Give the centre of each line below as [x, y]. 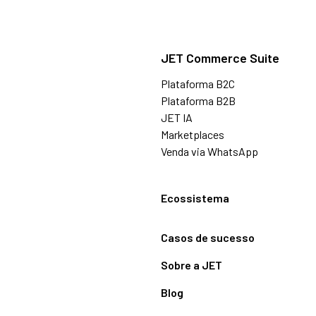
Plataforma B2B [198, 101]
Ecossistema [195, 198]
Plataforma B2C [198, 84]
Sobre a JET [192, 265]
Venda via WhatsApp [209, 152]
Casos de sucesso [208, 238]
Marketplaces [193, 135]
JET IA [177, 118]
